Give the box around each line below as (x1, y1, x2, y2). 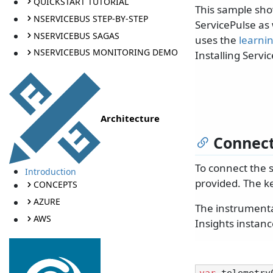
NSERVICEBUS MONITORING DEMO (33, 46, 178, 58)
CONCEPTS (33, 179, 77, 191)
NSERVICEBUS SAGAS (33, 29, 119, 41)
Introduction (24, 165, 76, 177)
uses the (195, 33, 239, 48)
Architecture (101, 112, 160, 124)
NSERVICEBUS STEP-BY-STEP (33, 12, 148, 24)
